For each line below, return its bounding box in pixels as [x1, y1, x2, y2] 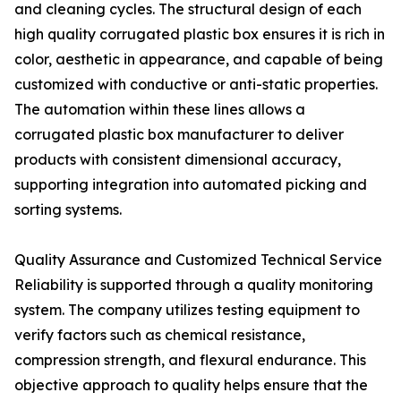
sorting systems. [14, 200, 122, 218]
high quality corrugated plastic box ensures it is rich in [14, 25, 385, 43]
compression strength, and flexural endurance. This [14, 351, 366, 369]
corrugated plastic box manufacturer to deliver [14, 125, 344, 143]
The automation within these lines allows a [14, 100, 305, 118]
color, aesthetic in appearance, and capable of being [14, 50, 383, 68]
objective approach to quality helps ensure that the [14, 376, 368, 394]
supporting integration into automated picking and [14, 175, 367, 193]
